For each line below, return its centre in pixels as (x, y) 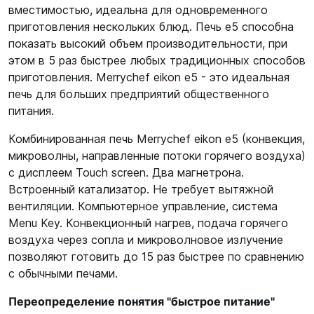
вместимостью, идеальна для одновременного (138, 10)
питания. (31, 111)
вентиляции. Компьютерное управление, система (143, 206)
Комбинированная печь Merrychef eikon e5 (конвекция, (157, 139)
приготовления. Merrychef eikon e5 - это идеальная (149, 77)
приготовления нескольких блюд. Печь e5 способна (151, 27)
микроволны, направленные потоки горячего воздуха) (157, 156)
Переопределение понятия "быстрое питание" (142, 301)
